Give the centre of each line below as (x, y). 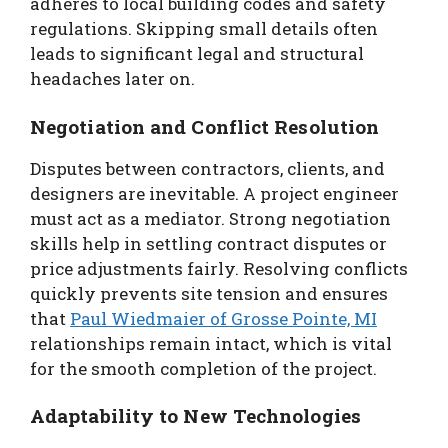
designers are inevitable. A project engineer (214, 193)
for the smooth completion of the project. (203, 368)
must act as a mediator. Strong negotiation (210, 218)
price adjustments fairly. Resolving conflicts (219, 268)
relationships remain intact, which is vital (211, 343)
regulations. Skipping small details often (204, 28)
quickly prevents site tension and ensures (209, 293)
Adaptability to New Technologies (195, 415)
